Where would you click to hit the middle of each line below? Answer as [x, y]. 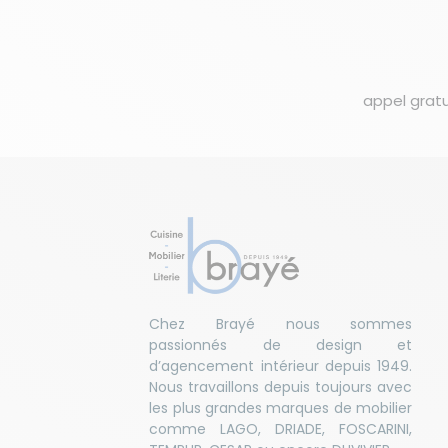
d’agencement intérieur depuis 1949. [281, 365]
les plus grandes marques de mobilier [281, 407]
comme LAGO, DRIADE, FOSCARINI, [281, 428]
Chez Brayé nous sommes [281, 323]
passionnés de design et [281, 344]
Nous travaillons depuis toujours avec [281, 386]
